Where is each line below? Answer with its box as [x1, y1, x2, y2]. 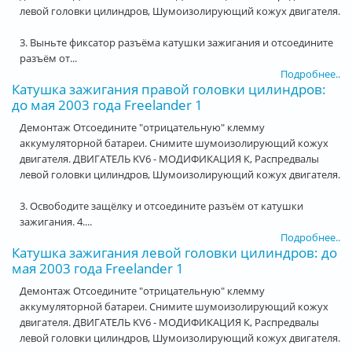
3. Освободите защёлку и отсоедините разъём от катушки [20, 198, 303, 213]
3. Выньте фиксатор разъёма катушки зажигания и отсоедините [20, 35, 333, 49]
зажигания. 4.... [20, 214, 92, 229]
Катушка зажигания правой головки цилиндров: [12, 79, 326, 98]
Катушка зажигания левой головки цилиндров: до [12, 243, 337, 262]
